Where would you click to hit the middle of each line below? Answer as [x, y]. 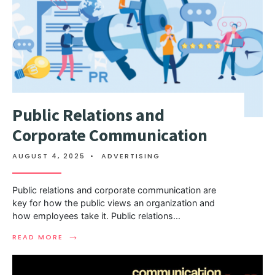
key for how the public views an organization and [114, 203]
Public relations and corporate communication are [114, 190]
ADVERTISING [131, 156]
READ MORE [38, 237]
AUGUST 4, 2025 [49, 156]
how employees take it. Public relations [93, 216]
